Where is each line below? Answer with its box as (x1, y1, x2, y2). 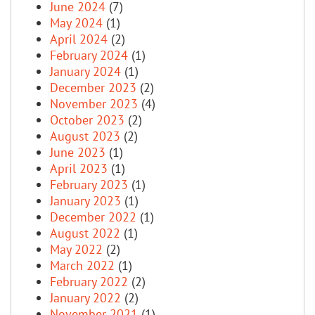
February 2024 (50, 46, 128, 63)
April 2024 (50, 30, 108, 47)
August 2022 (50, 224, 120, 241)
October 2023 (50, 111, 124, 128)
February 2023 (50, 176, 128, 193)
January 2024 (50, 63, 121, 79)
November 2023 (50, 95, 138, 112)
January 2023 (50, 192, 121, 209)
